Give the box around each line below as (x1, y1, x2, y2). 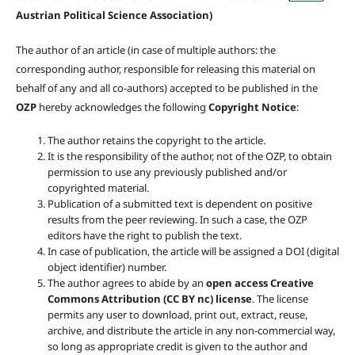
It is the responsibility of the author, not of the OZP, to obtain (47, 148, 332, 163)
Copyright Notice (208, 99, 296, 114)
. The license (251, 291, 308, 306)
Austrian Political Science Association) (15, 7, 212, 22)
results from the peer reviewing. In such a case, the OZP (47, 212, 307, 227)
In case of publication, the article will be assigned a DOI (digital (47, 243, 339, 258)
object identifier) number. (47, 259, 166, 274)
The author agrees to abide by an (47, 275, 206, 290)
